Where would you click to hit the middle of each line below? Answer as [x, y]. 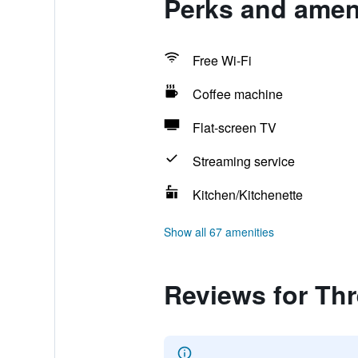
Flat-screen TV [234, 127]
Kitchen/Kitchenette [247, 195]
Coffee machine [237, 94]
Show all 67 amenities [219, 232]
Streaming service [243, 161]
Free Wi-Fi [222, 60]
